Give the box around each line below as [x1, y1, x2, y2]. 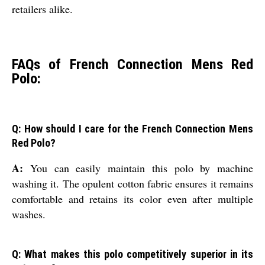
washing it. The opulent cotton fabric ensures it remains [12, 176, 253, 191]
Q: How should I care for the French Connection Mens [12, 122, 253, 135]
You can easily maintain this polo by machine [23, 161, 253, 176]
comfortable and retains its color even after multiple [12, 192, 253, 206]
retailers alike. [12, 1, 73, 16]
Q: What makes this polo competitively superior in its [12, 248, 253, 261]
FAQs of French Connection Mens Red [12, 56, 253, 73]
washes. [12, 207, 46, 222]
